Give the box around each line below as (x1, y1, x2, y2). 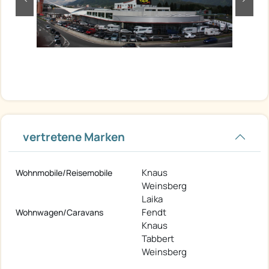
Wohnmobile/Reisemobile (16, 167, 112, 179)
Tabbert (142, 232, 174, 246)
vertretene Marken (23, 129, 125, 145)
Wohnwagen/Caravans (16, 207, 103, 219)
